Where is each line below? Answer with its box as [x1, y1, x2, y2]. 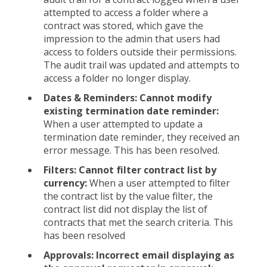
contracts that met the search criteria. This [44, 216, 233, 229]
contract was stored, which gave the [44, 18, 203, 32]
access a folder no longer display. [44, 71, 191, 85]
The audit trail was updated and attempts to [44, 58, 240, 72]
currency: [44, 176, 89, 190]
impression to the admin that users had [44, 32, 220, 45]
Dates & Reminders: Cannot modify [44, 91, 212, 104]
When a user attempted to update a [44, 117, 203, 131]
